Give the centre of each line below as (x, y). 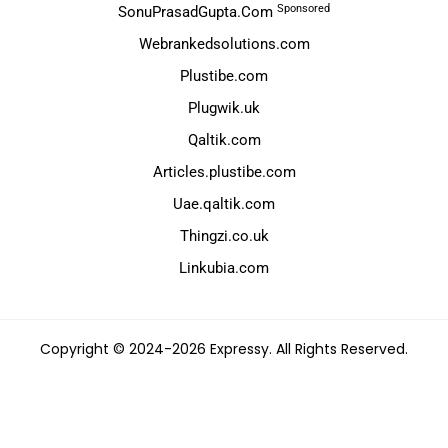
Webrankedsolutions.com (224, 44)
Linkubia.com (224, 268)
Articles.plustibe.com (224, 172)
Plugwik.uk (224, 108)
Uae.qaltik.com (224, 204)
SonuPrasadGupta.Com (197, 12)
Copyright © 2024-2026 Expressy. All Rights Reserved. (224, 349)
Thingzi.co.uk (224, 236)
